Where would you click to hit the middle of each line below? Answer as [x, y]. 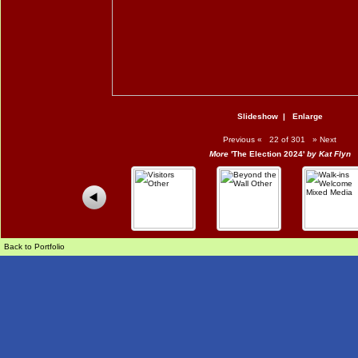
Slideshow [257, 116]
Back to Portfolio [34, 247]
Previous [238, 139]
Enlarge [307, 116]
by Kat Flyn [327, 154]
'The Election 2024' [267, 154]
